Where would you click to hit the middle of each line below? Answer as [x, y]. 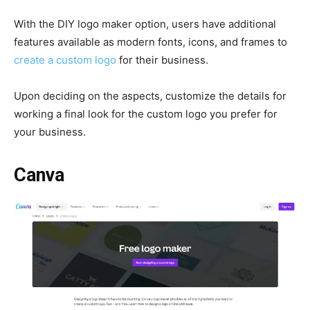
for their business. [162, 60]
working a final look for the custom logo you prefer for [146, 113]
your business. [50, 131]
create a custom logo [65, 60]
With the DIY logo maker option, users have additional [145, 24]
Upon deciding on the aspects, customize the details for [150, 95]
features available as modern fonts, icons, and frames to [151, 42]
